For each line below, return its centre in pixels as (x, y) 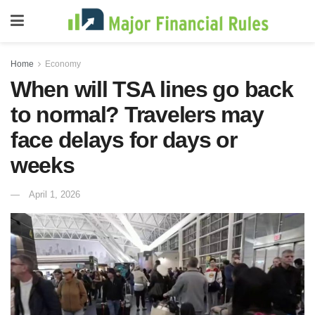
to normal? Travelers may (137, 115)
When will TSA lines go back (152, 89)
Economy (63, 64)
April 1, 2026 (54, 194)
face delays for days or (124, 140)
